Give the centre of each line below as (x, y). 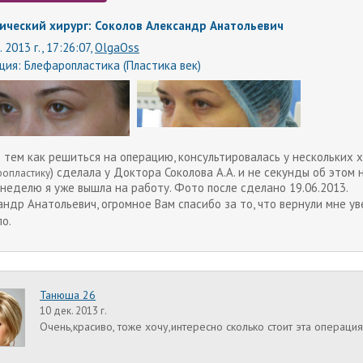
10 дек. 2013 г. (73, 311)
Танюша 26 (68, 295)
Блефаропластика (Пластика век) (113, 65)
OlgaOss (117, 47)
